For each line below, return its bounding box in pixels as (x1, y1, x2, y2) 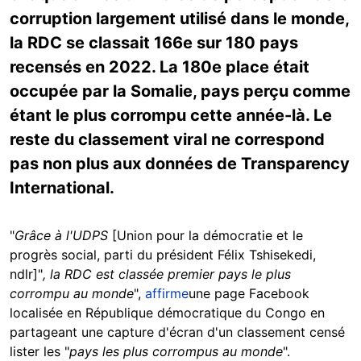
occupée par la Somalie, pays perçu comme (10, 81, 351, 101)
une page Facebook (189, 285, 309, 301)
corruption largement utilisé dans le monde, (10, 9, 349, 28)
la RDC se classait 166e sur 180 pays (10, 33, 298, 52)
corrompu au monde (10, 285, 134, 301)
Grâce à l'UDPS (15, 227, 108, 243)
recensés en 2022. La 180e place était (10, 57, 309, 77)
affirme (145, 285, 189, 301)
